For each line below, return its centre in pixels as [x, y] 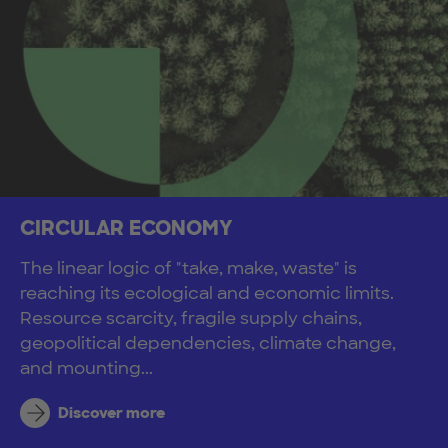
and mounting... [86, 367]
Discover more [111, 412]
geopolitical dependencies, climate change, [208, 342]
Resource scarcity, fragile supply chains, [191, 317]
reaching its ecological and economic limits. [207, 292]
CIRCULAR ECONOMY [126, 227]
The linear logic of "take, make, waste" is [188, 267]
